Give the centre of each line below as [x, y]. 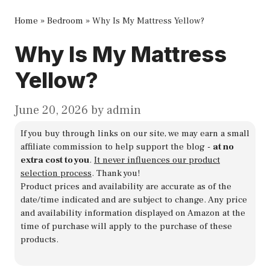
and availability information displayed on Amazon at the [133, 213]
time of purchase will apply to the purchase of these [126, 226]
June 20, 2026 [51, 110]
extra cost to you [55, 160]
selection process [56, 173]
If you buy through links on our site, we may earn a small [135, 133]
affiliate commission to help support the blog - [117, 146]
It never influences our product [157, 160]
